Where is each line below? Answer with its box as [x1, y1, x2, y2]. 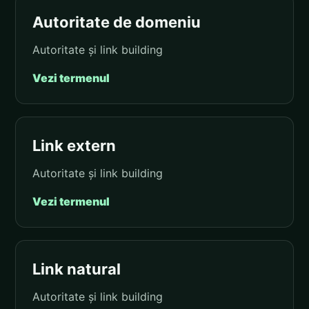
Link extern [32, 137, 116, 155]
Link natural [32, 260, 121, 279]
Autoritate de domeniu [32, 13, 201, 32]
